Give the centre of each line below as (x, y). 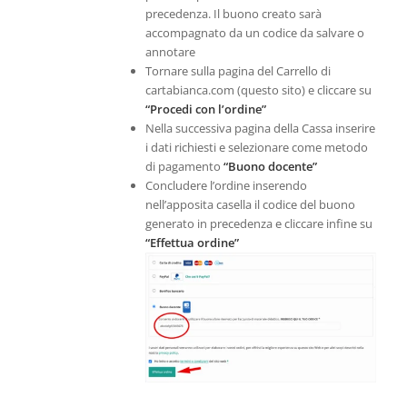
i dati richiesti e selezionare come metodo (256, 148)
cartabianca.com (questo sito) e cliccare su (258, 90)
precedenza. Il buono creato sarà (233, 14)
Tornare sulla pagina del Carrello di (238, 71)
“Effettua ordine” (192, 243)
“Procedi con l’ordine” (205, 109)
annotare (170, 52)
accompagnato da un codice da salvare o (254, 33)
